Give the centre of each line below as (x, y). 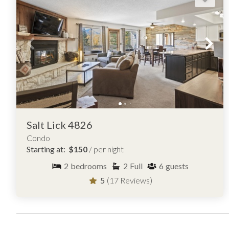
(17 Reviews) (129, 180)
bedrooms (88, 166)
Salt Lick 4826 (60, 124)
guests (177, 166)
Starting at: (48, 149)
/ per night (106, 149)
